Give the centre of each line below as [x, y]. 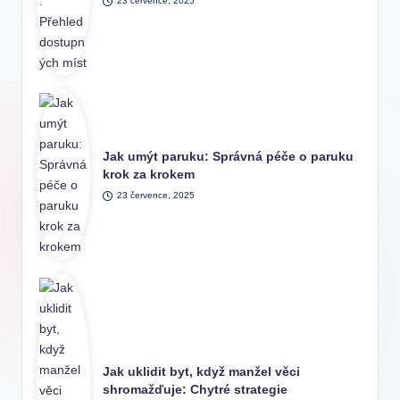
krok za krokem [149, 175]
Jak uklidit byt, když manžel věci [202, 372]
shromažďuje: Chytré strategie [196, 390]
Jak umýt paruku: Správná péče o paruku [229, 157]
